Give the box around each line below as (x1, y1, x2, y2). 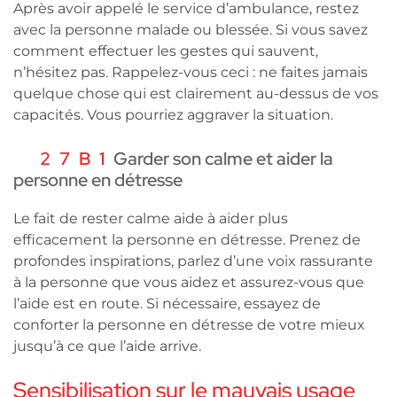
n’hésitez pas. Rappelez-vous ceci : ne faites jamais (13, 63, 368, 81)
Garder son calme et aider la (113, 146, 333, 170)
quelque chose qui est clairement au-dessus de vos (13, 84, 378, 102)
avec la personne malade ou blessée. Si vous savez (13, 20, 368, 38)
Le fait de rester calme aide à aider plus (13, 209, 288, 227)
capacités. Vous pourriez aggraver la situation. (13, 105, 333, 123)
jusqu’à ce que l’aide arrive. (13, 337, 201, 354)
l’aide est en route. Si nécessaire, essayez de (13, 294, 321, 312)
